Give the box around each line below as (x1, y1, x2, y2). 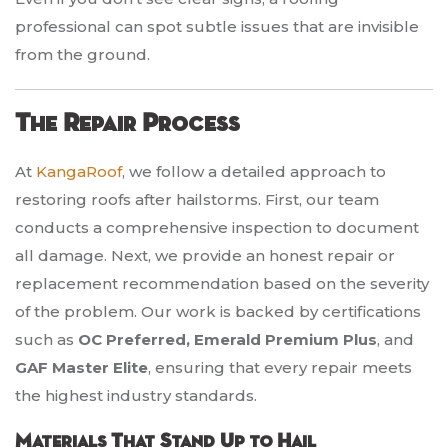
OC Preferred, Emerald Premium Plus (78, 330, 377, 350)
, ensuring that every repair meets (148, 358, 412, 378)
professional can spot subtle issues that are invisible (15, 17, 419, 37)
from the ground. (15, 45, 150, 65)
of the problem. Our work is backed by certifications (15, 302, 421, 322)
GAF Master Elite (15, 358, 148, 378)
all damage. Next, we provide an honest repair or (15, 246, 395, 266)
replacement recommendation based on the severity (15, 274, 429, 294)
